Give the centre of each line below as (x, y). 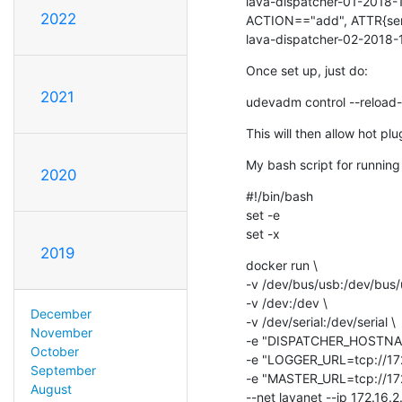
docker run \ (282, 265)
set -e (263, 214)
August (51, 389)
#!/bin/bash (280, 196)
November (61, 333)
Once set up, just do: (307, 70)
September (63, 371)
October (54, 352)
